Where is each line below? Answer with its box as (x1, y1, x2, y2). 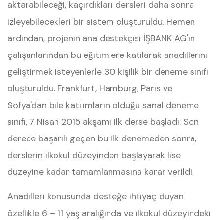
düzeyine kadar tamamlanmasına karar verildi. (7, 166, 193, 178)
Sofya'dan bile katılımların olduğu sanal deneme (7, 99, 199, 111)
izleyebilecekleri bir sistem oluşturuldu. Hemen (7, 16, 195, 27)
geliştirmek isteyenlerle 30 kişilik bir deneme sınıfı (7, 66, 208, 78)
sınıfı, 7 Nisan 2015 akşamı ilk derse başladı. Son (7, 116, 199, 128)
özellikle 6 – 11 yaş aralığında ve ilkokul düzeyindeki (7, 207, 211, 219)
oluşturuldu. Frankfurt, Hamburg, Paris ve (7, 82, 172, 94)
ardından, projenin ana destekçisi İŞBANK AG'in (7, 32, 195, 44)
